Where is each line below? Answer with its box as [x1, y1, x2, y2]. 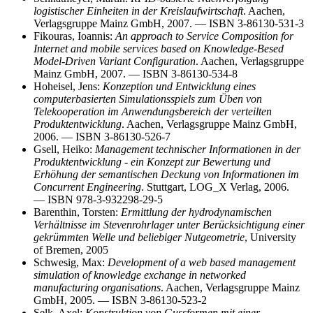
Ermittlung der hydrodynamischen [121, 206, 272, 219]
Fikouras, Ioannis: [34, 30, 115, 43]
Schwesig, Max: [34, 256, 108, 269]
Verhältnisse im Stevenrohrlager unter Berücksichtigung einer [34, 219, 305, 231]
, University [245, 231, 296, 244]
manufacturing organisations [34, 282, 161, 294]
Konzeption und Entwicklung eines [103, 80, 256, 93]
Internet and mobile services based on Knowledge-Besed [34, 43, 284, 55]
